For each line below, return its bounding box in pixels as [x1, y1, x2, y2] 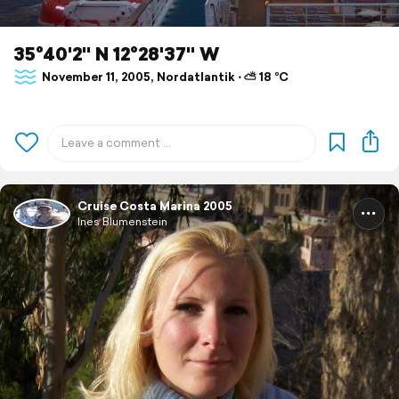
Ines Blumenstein [77, 213, 167, 229]
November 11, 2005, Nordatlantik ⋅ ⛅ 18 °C [39, 69, 289, 86]
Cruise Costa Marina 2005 [77, 197, 232, 215]
